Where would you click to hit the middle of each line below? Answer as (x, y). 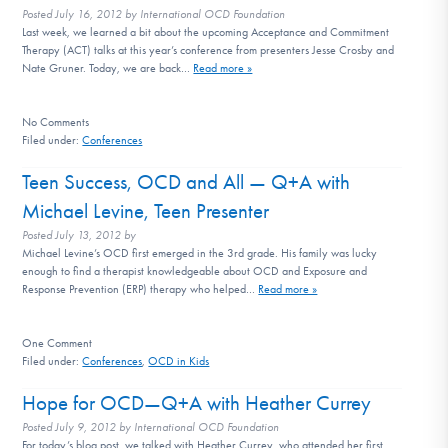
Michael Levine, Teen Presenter (146, 210)
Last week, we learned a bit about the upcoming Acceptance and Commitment (206, 31)
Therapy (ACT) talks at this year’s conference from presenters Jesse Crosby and (208, 49)
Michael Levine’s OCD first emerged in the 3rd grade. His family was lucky (200, 252)
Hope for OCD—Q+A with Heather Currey (197, 402)
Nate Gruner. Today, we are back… (108, 67)
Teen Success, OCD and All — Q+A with (186, 181)
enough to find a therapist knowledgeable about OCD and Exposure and (195, 270)
